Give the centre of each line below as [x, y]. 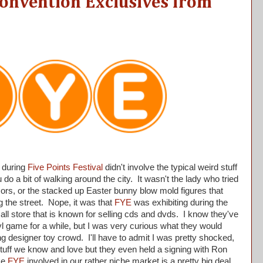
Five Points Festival [65, 167]
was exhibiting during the [180, 202]
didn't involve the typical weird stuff [170, 167]
